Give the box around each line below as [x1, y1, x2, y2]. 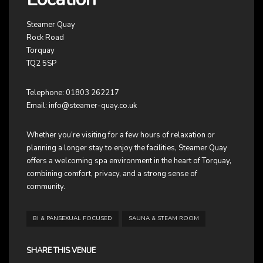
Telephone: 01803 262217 [26, 87, 119, 98]
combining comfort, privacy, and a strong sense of [26, 168, 197, 179]
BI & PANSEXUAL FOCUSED [33, 214, 112, 222]
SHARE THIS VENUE [26, 245, 96, 256]
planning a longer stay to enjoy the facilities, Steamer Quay [26, 142, 227, 153]
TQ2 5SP [26, 58, 56, 69]
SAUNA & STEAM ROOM [129, 214, 199, 222]
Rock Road [26, 32, 64, 43]
